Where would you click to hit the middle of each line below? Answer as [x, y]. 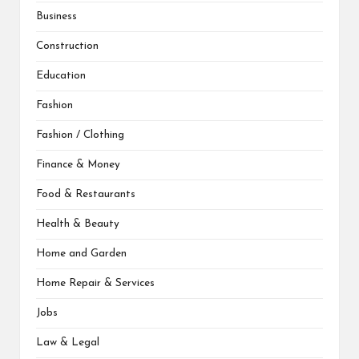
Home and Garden [81, 253]
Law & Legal [68, 342]
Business [56, 16]
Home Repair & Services [95, 283]
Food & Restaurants [86, 194]
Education [61, 75]
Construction [67, 46]
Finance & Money [78, 164]
